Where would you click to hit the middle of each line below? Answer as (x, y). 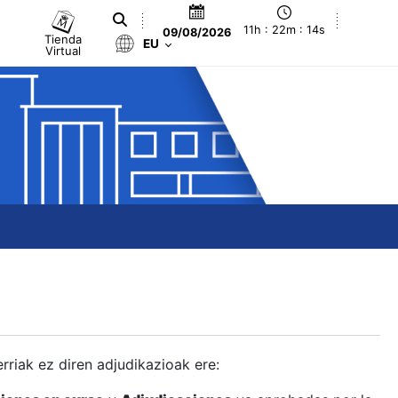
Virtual (64, 50)
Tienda (64, 39)
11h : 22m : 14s (285, 30)
